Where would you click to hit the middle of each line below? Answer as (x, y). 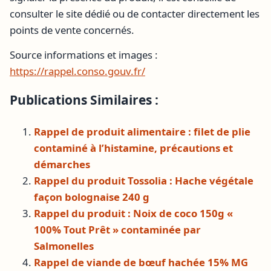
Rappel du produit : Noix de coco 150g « (133, 213)
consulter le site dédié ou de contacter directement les (135, 13)
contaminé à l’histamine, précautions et (133, 148)
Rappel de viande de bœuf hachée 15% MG (141, 262)
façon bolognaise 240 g (92, 197)
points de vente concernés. (72, 30)
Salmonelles (64, 246)
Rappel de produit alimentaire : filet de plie (142, 131)
